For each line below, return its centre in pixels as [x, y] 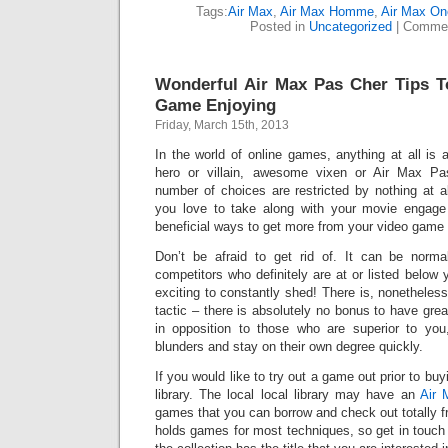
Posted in [279, 26]
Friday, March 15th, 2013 [222, 125]
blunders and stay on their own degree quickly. [289, 346]
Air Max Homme [327, 11]
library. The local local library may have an [287, 394]
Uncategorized [350, 26]
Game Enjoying [215, 105]
